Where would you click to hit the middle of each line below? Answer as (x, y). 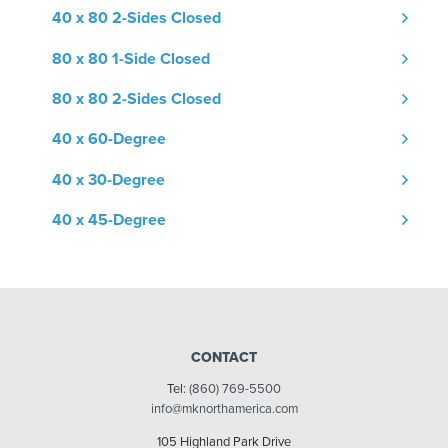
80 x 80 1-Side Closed (131, 58)
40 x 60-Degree (109, 139)
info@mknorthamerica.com (224, 408)
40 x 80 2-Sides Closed (136, 18)
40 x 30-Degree (108, 179)
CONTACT (224, 358)
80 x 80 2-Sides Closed (136, 98)
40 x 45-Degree (109, 220)
